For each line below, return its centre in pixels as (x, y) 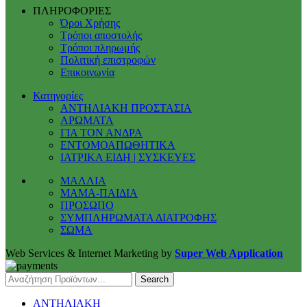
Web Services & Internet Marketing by (90, 253)
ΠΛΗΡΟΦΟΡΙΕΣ (72, 10)
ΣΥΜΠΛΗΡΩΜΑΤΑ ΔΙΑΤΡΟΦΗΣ (138, 217)
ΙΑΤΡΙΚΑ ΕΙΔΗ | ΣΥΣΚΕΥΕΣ (128, 157)
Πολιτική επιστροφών (108, 60)
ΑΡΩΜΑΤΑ (87, 120)
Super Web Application (229, 253)
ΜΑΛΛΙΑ (83, 180)
